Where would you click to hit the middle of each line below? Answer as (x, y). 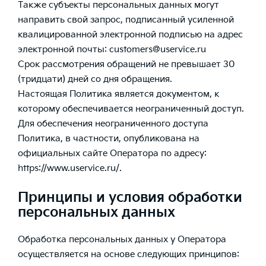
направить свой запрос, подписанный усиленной (126, 20)
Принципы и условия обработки (130, 198)
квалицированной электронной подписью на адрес (130, 35)
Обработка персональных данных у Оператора (122, 240)
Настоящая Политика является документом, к (118, 94)
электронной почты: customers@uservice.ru (112, 50)
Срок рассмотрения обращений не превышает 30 (126, 64)
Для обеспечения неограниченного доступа (113, 124)
